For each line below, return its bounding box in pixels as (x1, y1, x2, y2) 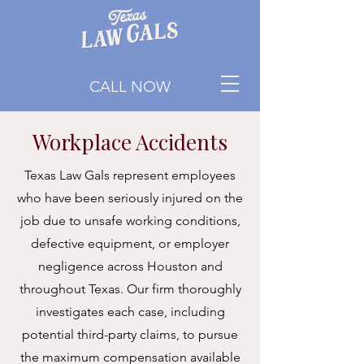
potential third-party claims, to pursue (22, 327, 238, 342)
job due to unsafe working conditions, (19, 213, 240, 228)
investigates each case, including (35, 304, 225, 319)
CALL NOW (89, 77, 171, 96)
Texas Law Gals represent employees (24, 167, 236, 183)
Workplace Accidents (32, 128, 227, 156)
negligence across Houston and (37, 258, 223, 274)
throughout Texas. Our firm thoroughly (19, 281, 241, 297)
